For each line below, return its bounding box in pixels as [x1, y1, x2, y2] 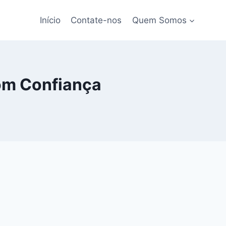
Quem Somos [132, 15, 187, 25]
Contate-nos [71, 15, 122, 25]
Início [40, 15, 61, 25]
